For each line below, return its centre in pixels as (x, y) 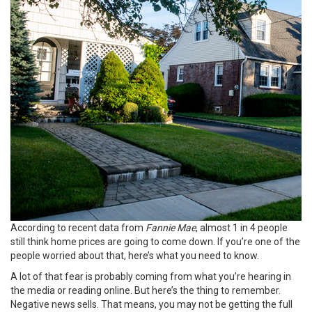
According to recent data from (78, 228)
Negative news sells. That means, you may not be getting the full (151, 304)
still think (31, 242)
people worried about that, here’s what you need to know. (135, 256)
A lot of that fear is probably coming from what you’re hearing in (151, 276)
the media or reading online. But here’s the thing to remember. (146, 290)
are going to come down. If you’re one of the (203, 242)
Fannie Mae (171, 228)
